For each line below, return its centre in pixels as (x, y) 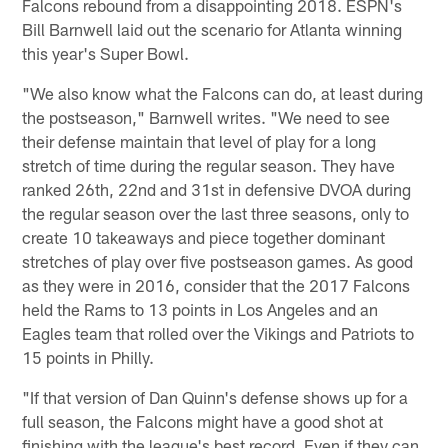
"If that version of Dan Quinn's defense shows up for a (215, 396)
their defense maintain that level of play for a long (199, 140)
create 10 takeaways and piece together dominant (204, 236)
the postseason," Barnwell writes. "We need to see (206, 116)
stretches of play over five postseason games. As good (218, 260)
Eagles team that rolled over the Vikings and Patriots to (218, 332)
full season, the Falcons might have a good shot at (203, 420)
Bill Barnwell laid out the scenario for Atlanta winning (212, 28)
